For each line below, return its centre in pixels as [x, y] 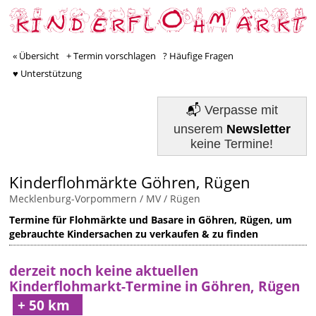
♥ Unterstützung [48, 74]
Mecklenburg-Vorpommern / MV [85, 199]
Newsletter [258, 129]
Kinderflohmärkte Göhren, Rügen [130, 183]
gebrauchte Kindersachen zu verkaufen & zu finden [134, 234]
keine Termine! [232, 144]
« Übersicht [36, 56]
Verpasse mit [241, 110]
